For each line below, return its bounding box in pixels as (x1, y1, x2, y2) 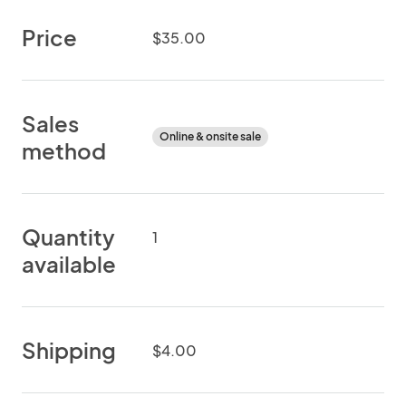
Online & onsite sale (159, 130, 261, 143)
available (22, 250, 116, 277)
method (22, 137, 106, 164)
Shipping (22, 336, 116, 363)
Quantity (22, 223, 115, 250)
